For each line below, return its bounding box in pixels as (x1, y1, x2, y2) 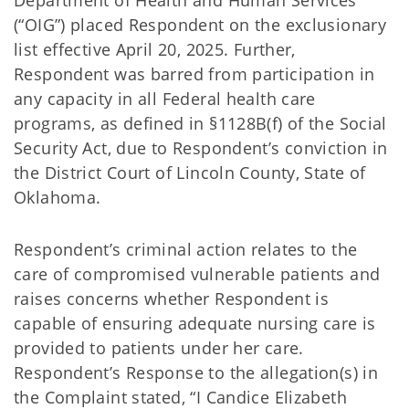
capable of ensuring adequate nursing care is (14, 312, 376, 334)
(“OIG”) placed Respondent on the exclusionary (14, 14, 387, 36)
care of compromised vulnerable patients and (14, 263, 381, 285)
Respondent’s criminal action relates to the (14, 238, 358, 260)
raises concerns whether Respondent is (14, 288, 330, 309)
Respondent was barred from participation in (14, 63, 375, 85)
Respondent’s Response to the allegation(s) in (14, 362, 379, 383)
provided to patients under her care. (14, 337, 304, 359)
